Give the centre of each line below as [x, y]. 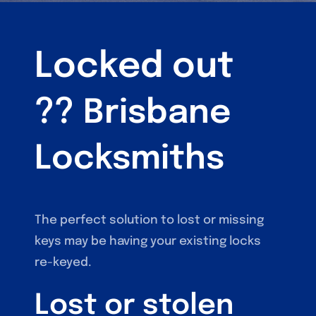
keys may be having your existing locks [148, 241]
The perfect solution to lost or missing [150, 220]
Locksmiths [130, 159]
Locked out [134, 67]
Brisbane [158, 113]
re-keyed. [63, 262]
